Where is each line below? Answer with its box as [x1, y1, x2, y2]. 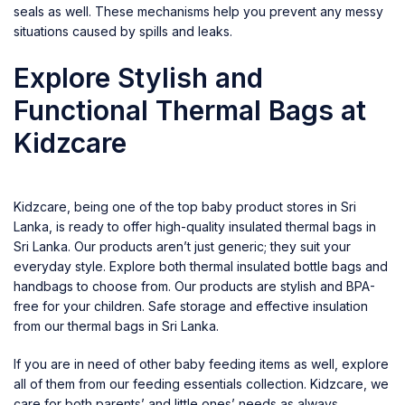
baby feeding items [174, 355, 290, 372]
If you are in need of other [14, 355, 171, 372]
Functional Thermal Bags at [14, 93, 366, 127]
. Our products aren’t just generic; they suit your [68, 238, 351, 254]
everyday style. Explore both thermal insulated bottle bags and [14, 258, 388, 274]
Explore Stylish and [14, 61, 263, 94]
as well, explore [290, 355, 389, 372]
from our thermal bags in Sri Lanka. [14, 317, 222, 334]
